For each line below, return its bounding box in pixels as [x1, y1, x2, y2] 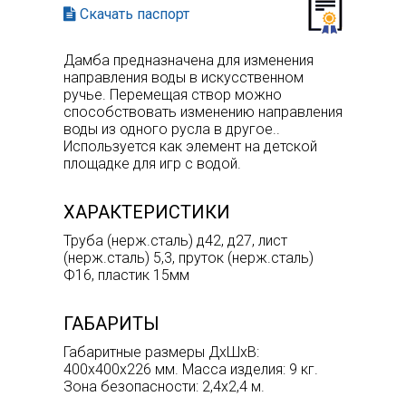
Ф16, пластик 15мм [63, 266, 189, 284]
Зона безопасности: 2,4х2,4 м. [63, 377, 265, 395]
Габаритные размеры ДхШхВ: [63, 343, 259, 361]
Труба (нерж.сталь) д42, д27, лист [63, 231, 287, 249]
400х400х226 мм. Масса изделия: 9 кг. [63, 360, 318, 378]
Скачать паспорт [80, 5, 189, 23]
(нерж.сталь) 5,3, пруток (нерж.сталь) [63, 248, 314, 266]
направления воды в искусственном [63, 68, 304, 86]
